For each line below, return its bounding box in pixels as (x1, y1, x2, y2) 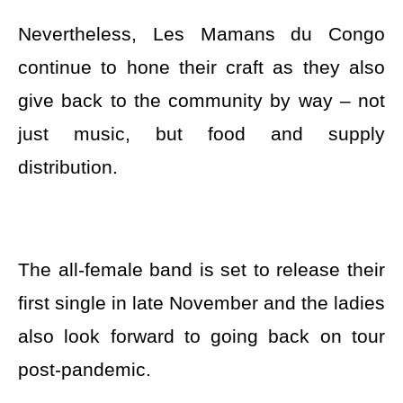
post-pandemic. (18, 358, 151, 380)
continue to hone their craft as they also (18, 56, 385, 77)
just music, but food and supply (18, 122, 385, 144)
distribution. (18, 156, 118, 177)
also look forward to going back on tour (18, 325, 385, 346)
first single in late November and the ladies (18, 291, 385, 313)
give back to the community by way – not (18, 89, 385, 111)
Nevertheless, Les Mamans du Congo (18, 22, 385, 44)
